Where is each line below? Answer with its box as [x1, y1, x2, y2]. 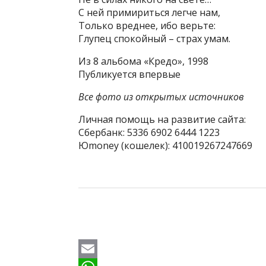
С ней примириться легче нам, [78, 6, 220, 19]
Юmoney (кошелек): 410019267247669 [78, 139, 252, 152]
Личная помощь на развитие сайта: [78, 113, 246, 126]
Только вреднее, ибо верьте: [78, 19, 216, 32]
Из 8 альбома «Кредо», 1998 [78, 55, 208, 68]
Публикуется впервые [78, 68, 180, 81]
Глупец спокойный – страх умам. [78, 32, 230, 45]
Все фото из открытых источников [78, 90, 244, 103]
